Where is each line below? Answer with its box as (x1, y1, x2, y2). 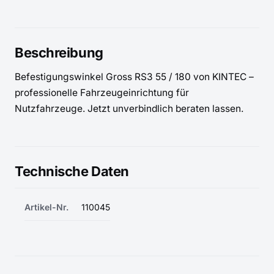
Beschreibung (15, 45, 103, 61)
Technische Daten (15, 163, 129, 179)
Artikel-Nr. (24, 202, 68, 212)
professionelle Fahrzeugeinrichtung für (15, 87, 189, 98)
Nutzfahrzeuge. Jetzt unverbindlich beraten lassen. (15, 103, 243, 114)
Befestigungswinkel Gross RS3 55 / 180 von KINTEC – (15, 71, 254, 83)
